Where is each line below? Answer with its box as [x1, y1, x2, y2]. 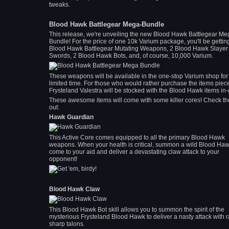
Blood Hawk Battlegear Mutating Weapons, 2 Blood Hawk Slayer [49, 45, 228, 52]
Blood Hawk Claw [49, 186, 100, 193]
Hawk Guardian [49, 113, 94, 121]
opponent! [49, 155, 77, 163]
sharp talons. [49, 220, 85, 227]
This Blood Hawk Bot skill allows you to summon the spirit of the [49, 206, 224, 213]
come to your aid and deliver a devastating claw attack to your [49, 148, 219, 155]
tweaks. [49, 1, 70, 8]
